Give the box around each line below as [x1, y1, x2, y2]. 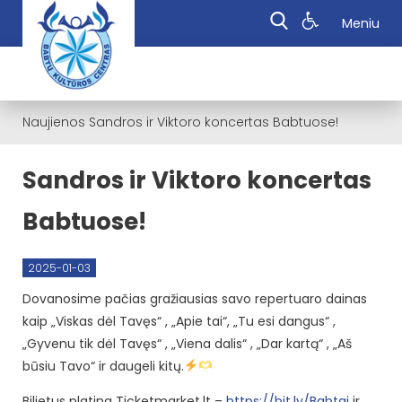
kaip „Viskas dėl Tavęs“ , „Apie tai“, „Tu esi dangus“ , [22, 311, 336, 330]
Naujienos [22, 113, 85, 131]
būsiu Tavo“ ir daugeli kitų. [22, 356, 184, 375]
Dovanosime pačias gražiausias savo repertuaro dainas [22, 289, 367, 308]
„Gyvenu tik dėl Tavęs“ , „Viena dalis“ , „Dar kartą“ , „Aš [22, 334, 352, 353]
